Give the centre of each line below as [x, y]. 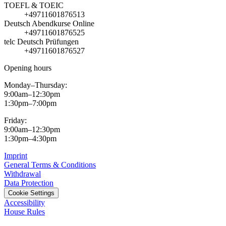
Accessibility [24, 203]
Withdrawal [22, 174]
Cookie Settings [31, 193]
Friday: [15, 121]
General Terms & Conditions [50, 165]
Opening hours [28, 68]
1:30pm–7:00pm [30, 103]
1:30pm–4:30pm [30, 139]
